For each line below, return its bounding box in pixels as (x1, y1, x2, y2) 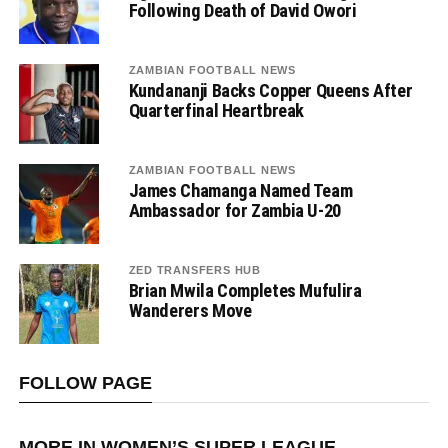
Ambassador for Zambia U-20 (128, 200, 341, 222)
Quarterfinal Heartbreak (128, 100, 305, 122)
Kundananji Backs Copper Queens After (128, 80, 413, 102)
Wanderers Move (128, 300, 252, 322)
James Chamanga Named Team (128, 180, 353, 202)
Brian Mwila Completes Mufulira (128, 280, 362, 302)
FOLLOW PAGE (18, 373, 152, 394)
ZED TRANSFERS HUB (128, 264, 261, 277)
